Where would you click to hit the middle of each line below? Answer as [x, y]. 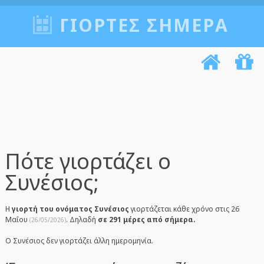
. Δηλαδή [82, 220]
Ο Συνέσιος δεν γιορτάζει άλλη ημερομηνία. [79, 241]
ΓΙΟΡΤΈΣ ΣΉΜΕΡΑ [144, 25]
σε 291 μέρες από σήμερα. [146, 220]
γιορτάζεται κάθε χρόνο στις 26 [184, 209]
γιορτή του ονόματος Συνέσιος [70, 209]
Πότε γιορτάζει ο [88, 161]
